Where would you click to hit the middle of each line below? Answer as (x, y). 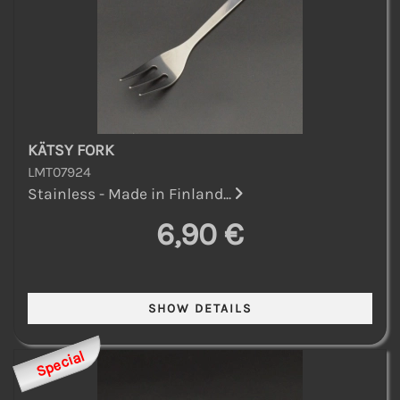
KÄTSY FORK (71, 150)
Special (60, 363)
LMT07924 (59, 171)
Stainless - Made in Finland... (131, 193)
